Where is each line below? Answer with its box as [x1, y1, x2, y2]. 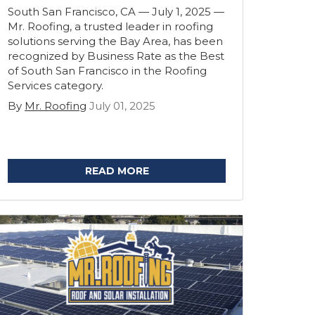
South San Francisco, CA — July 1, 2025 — [8, 5, 224, 18]
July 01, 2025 [89, 99, 155, 112]
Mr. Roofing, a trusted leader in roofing [8, 20, 213, 33]
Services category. [8, 79, 103, 92]
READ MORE [84, 165, 149, 177]
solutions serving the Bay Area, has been [8, 34, 223, 48]
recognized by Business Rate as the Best [8, 49, 224, 63]
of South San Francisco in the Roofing [8, 64, 207, 77]
